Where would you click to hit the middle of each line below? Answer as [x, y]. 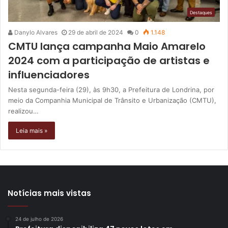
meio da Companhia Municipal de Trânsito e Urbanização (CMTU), [112, 101]
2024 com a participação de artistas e [109, 61]
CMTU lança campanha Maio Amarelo [107, 47]
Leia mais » [32, 131]
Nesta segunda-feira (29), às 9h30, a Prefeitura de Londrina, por [111, 90]
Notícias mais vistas [49, 193]
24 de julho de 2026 [39, 219]
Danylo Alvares [35, 33]
